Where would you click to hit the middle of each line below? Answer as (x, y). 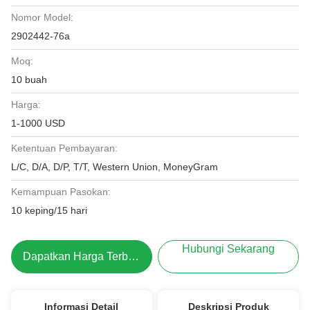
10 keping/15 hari (49, 210)
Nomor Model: (42, 17)
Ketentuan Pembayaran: (64, 148)
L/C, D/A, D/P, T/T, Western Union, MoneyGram (115, 167)
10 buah (29, 80)
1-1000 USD (38, 123)
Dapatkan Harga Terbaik (134, 256)
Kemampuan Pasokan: (61, 192)
